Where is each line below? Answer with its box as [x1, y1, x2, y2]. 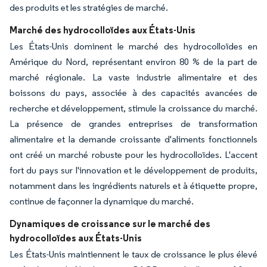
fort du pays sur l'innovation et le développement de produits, [10, 164, 257, 176]
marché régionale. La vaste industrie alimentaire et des [10, 71, 257, 83]
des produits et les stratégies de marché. [10, 1, 168, 13]
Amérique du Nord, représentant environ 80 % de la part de [10, 55, 257, 67]
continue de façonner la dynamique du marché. [10, 195, 194, 207]
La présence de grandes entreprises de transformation [10, 117, 257, 129]
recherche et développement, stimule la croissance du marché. [10, 102, 257, 114]
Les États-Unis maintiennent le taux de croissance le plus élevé [10, 248, 257, 260]
